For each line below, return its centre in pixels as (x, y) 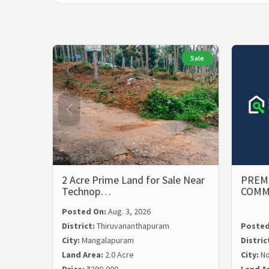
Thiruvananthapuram (133, 226)
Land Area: (83, 255)
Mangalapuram (108, 240)
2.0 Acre (119, 255)
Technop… (86, 192)
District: (79, 226)
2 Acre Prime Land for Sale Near (133, 180)
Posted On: (85, 212)
